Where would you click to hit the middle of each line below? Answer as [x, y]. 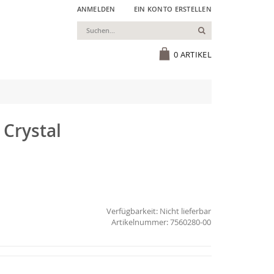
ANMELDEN [96, 9]
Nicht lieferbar [186, 211]
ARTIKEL [196, 55]
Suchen [220, 30]
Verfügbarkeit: [132, 211]
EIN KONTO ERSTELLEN [172, 9]
